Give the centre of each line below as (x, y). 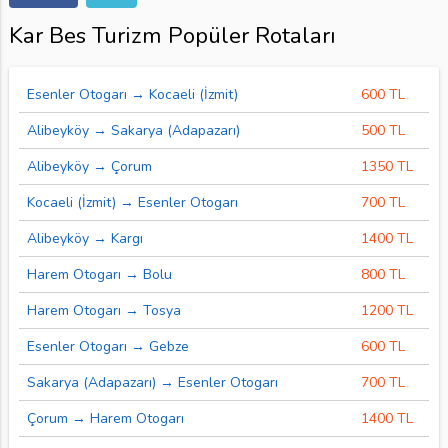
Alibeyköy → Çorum (89, 166)
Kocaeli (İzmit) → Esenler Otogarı (132, 202)
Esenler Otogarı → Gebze (107, 346)
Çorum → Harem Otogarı (105, 418)
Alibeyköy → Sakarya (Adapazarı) (133, 130)
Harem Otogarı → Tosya (103, 310)
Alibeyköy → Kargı (84, 238)
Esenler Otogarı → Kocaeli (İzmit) (132, 94)
